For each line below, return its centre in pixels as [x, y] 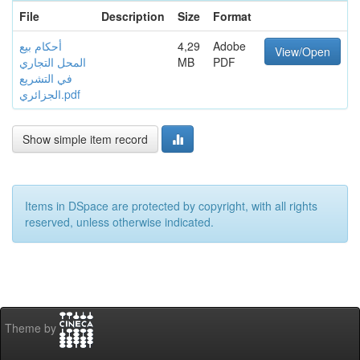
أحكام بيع [41, 46]
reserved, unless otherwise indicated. [119, 222]
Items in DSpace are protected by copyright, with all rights [171, 206]
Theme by [32, 328]
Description [133, 16]
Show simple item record [85, 139]
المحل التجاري [53, 62]
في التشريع [46, 78]
